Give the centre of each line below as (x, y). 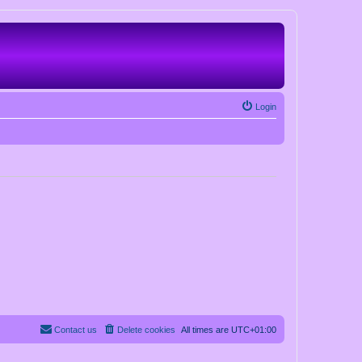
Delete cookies (146, 330)
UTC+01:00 (254, 330)
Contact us (76, 330)
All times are (206, 330)
